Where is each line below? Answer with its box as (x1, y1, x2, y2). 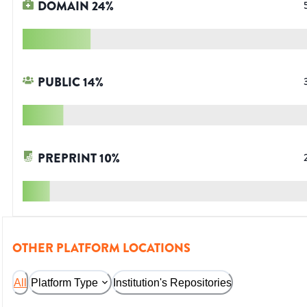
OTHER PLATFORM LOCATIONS (12, 239, 191, 258)
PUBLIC (38, 73, 80, 92)
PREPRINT (38, 149, 97, 168)
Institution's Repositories (113, 276, 232, 288)
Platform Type (31, 276, 98, 288)
